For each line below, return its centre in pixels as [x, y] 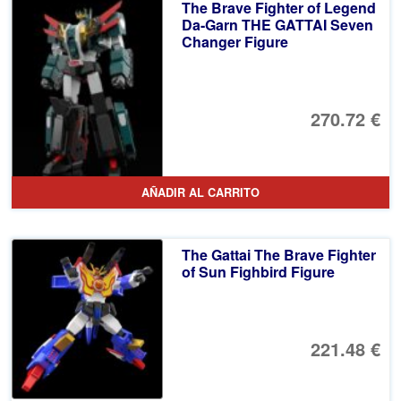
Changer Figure [235, 42]
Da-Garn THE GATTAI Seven [277, 25]
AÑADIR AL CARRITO [200, 192]
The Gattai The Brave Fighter [278, 254]
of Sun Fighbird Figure [258, 271]
